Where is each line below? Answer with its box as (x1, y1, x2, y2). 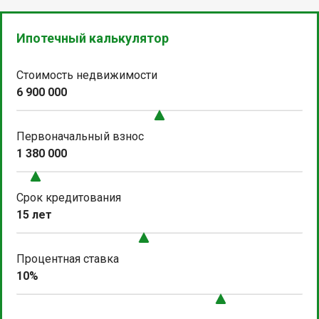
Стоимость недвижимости (16, 68, 157, 82)
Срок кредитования (16, 190, 121, 204)
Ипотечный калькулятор (16, 30, 169, 46)
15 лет (16, 207, 52, 221)
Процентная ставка (16, 251, 119, 266)
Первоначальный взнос (16, 129, 144, 143)
